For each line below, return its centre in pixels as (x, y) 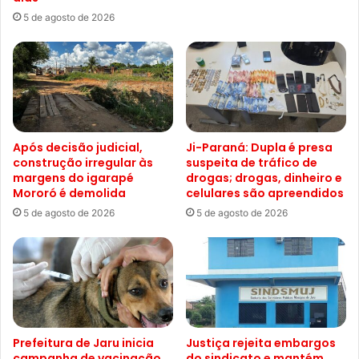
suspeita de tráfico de (252, 163)
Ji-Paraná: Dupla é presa (259, 148)
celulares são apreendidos (265, 194)
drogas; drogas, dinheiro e (264, 178)
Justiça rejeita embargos (261, 343)
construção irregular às (83, 163)
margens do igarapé (73, 178)
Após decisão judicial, (78, 148)
